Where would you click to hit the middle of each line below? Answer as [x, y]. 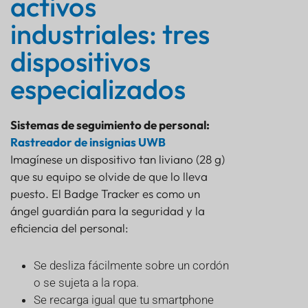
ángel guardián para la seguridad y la [108, 211]
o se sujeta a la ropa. [86, 283]
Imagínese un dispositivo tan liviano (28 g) [118, 159]
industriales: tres [110, 34]
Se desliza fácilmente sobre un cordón [131, 266]
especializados [98, 89]
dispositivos [80, 62]
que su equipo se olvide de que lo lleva [109, 177]
